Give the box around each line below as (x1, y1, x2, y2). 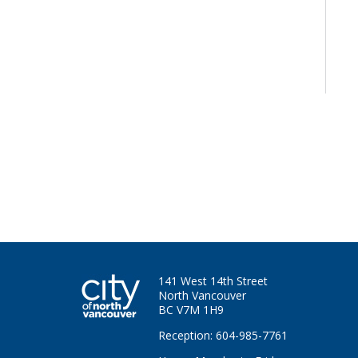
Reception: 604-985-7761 (158, 328, 288, 343)
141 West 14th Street (158, 273, 268, 288)
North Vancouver (158, 288, 246, 303)
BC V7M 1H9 (158, 302, 224, 317)
